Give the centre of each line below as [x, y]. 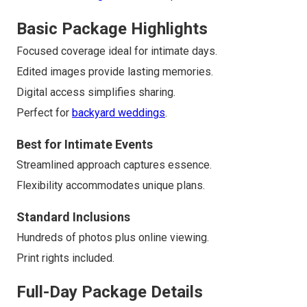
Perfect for [44, 113]
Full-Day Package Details [110, 292]
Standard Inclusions [73, 217]
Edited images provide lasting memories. [115, 72]
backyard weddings [119, 113]
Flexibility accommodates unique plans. [111, 186]
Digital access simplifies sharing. [96, 93]
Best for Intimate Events [85, 145]
